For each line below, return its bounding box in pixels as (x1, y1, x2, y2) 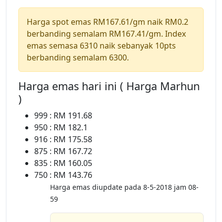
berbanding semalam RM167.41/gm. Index (27, 28, 186, 40)
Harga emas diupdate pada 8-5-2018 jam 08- (50, 182, 199, 192)
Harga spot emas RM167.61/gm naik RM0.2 (27, 16, 188, 28)
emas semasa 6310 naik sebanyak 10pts (27, 40, 176, 52)
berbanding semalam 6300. (27, 52, 129, 63)
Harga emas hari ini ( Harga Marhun (18, 79, 200, 94)
